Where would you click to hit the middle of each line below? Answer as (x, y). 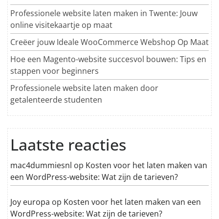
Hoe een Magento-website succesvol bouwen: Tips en (108, 59)
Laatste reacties (68, 144)
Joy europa (30, 202)
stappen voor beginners (55, 71)
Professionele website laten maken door (84, 88)
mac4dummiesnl (41, 165)
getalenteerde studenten (56, 99)
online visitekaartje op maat (61, 25)
